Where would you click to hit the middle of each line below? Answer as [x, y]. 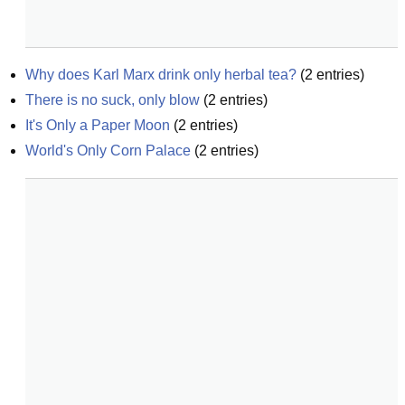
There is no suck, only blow [113, 100]
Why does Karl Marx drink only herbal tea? [161, 75]
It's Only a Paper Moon [98, 125]
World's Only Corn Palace [108, 151]
